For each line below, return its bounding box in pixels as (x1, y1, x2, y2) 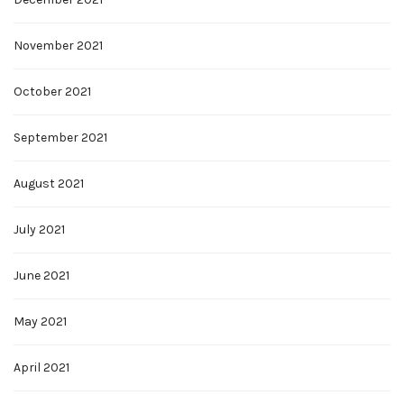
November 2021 (14, 38, 103, 54)
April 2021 (14, 360, 69, 376)
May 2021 (14, 314, 67, 330)
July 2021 (14, 222, 65, 238)
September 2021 (14, 130, 107, 146)
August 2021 (14, 176, 84, 192)
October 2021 (14, 84, 91, 100)
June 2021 (14, 268, 69, 284)
